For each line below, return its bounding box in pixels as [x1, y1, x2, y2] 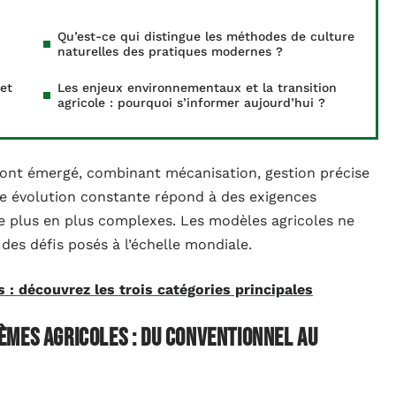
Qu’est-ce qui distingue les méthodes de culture [57, 29, 354, 43]
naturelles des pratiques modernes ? [57, 44, 283, 58]
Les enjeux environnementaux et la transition [57, 80, 337, 95]
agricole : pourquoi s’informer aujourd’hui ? [57, 95, 325, 110]
